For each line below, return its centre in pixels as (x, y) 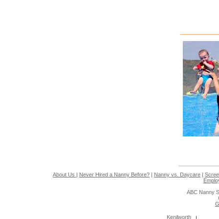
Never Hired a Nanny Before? (114, 174)
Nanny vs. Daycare (177, 174)
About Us (65, 174)
